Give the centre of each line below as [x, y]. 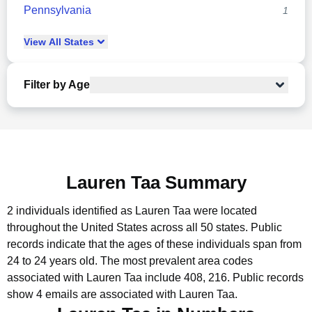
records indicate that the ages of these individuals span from [154, 244]
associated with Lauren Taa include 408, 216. [118, 278]
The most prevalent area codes [177, 261]
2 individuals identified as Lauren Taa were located [132, 211]
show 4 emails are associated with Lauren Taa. [122, 294]
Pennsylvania [57, 10]
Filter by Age [57, 85]
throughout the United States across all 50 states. [127, 227]
